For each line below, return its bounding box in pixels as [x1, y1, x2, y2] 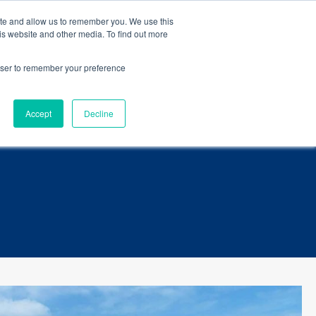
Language [73, 47, 125, 61]
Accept [25, 107, 51, 119]
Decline [84, 107, 114, 119]
